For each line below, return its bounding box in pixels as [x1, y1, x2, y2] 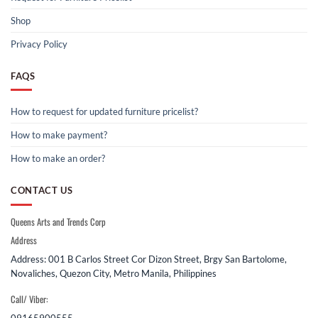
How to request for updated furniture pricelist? [11, 106, 198, 118]
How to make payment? [11, 129, 107, 141]
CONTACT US [11, 185, 73, 197]
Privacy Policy [11, 38, 67, 50]
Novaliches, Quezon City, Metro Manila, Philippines [11, 268, 216, 280]
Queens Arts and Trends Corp [11, 214, 106, 229]
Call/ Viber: [11, 292, 48, 306]
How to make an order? [11, 153, 105, 165]
